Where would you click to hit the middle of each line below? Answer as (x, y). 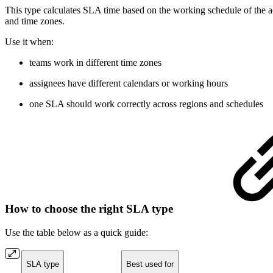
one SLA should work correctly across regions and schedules (146, 104)
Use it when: (29, 42)
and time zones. (35, 21)
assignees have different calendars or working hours (129, 83)
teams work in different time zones (95, 63)
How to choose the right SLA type (90, 209)
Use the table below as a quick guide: (76, 232)
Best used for (150, 264)
